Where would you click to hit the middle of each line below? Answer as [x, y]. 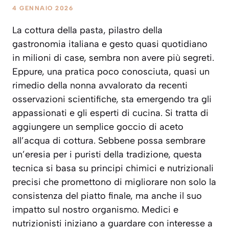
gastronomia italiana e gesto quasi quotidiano [110, 44]
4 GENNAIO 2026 [43, 8]
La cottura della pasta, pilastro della [87, 30]
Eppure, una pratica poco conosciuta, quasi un [111, 72]
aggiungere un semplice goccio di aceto [98, 127]
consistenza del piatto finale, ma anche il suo [107, 196]
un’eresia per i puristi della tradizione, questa [107, 155]
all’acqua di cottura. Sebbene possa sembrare [109, 141]
